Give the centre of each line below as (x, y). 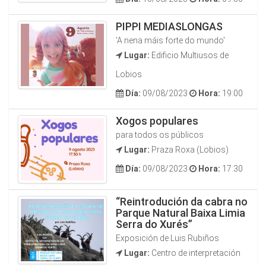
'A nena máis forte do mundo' (170, 40)
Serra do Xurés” (154, 224)
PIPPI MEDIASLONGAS (169, 26)
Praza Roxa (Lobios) (189, 150)
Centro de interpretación (195, 253)
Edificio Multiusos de (189, 55)
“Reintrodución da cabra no (182, 202)
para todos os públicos (160, 135)
